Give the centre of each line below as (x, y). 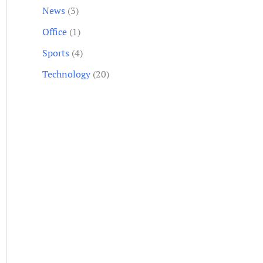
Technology (66, 74)
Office (55, 31)
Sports (56, 53)
